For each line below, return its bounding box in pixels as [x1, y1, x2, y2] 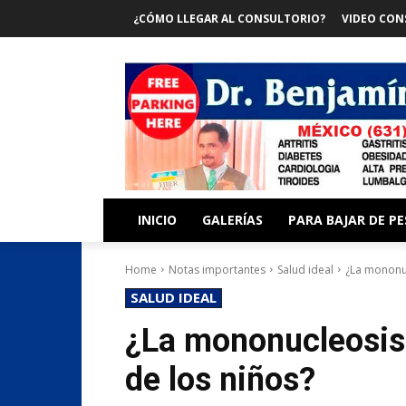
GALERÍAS [202, 210, 263, 228]
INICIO [138, 210, 177, 228]
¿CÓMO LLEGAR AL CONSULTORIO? [133, 11, 325, 26]
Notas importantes [169, 261, 266, 277]
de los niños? [125, 360, 315, 399]
